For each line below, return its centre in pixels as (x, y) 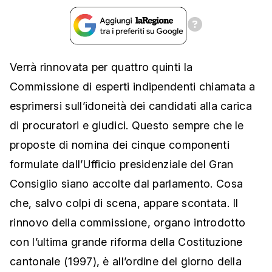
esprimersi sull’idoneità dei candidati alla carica (131, 106)
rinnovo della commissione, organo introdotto (128, 223)
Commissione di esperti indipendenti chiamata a (133, 87)
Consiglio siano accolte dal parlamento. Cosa (127, 184)
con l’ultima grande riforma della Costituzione (126, 242)
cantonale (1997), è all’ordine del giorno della (126, 262)
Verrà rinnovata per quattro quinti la (101, 67)
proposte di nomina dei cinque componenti (120, 145)
